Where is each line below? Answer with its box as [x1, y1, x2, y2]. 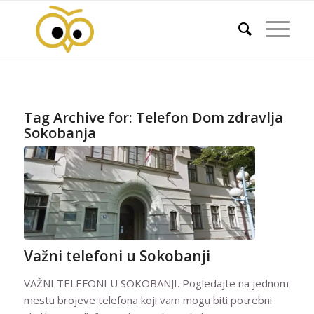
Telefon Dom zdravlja [135, 108, 283, 127]
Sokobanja [23, 123, 96, 142]
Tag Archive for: [23, 108, 136, 127]
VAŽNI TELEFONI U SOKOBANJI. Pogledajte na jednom [23, 276, 289, 291]
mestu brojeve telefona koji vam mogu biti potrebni [23, 293, 272, 308]
